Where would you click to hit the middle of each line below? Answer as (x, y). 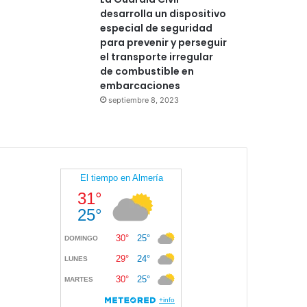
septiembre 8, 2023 (144, 100)
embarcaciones (140, 85)
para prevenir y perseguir (164, 42)
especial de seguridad (157, 28)
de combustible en (147, 71)
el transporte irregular (157, 57)
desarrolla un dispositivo (163, 13)
